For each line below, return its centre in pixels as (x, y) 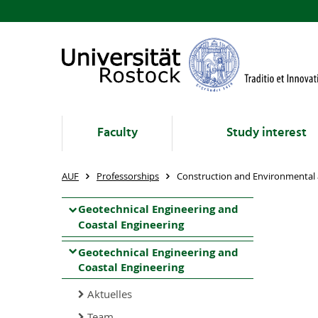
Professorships (128, 176)
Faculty (117, 133)
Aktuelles (110, 294)
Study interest (267, 133)
